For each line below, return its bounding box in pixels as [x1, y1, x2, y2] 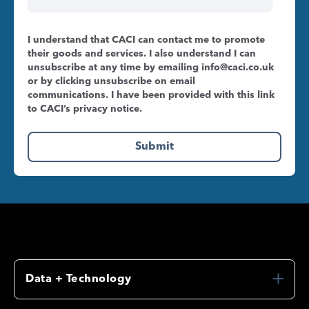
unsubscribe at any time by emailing [28, 63, 201, 73]
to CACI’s [28, 104, 73, 114]
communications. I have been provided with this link [28, 90, 275, 101]
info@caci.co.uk [201, 63, 274, 73]
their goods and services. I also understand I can [28, 49, 256, 59]
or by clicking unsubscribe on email [28, 77, 195, 87]
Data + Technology [26, 273, 132, 285]
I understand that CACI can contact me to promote [28, 35, 265, 46]
